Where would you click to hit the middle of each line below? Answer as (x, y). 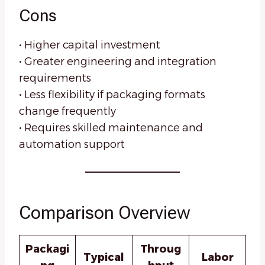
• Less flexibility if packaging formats (112, 95)
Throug (161, 249)
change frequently (67, 112)
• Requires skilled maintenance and (111, 128)
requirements (55, 78)
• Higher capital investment (90, 45)
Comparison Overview (105, 213)
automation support (72, 145)
